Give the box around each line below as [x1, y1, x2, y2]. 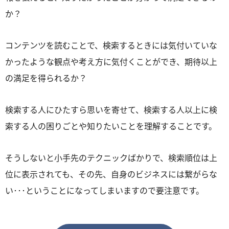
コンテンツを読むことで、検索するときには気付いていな [5, 38, 217, 51]
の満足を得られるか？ [5, 71, 87, 84]
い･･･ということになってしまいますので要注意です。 [5, 184, 204, 196]
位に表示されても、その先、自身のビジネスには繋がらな [5, 167, 217, 180]
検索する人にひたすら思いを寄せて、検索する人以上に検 [5, 103, 217, 116]
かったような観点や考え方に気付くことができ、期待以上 [5, 55, 217, 67]
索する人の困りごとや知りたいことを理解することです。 [5, 119, 217, 132]
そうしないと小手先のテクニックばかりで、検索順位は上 [5, 151, 217, 164]
